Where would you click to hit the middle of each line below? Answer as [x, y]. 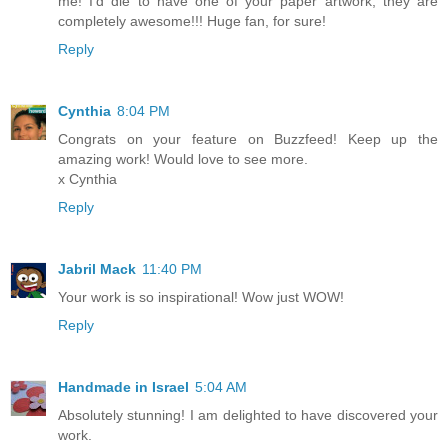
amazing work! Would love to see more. [183, 159]
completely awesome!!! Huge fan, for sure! [192, 21]
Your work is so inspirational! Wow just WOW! [201, 297]
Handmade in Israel [123, 387]
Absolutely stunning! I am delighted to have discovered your [248, 415]
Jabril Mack [97, 269]
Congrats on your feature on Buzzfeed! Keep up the [248, 139]
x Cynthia [87, 179]
